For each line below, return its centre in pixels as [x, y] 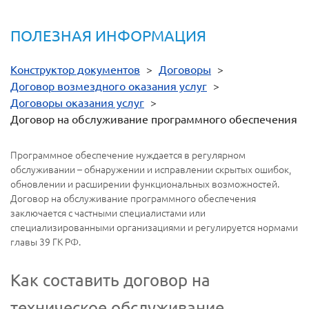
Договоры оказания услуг [77, 102]
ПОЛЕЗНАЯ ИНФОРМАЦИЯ [108, 36]
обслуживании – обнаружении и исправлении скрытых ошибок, [151, 169]
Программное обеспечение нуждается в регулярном [128, 155]
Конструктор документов [75, 69]
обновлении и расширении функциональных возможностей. [145, 184]
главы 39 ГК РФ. [46, 242]
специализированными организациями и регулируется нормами [154, 227]
